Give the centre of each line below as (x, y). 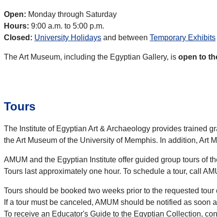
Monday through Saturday (71, 15)
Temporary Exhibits (183, 38)
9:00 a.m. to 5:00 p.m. (67, 26)
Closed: (18, 38)
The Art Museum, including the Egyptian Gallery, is (91, 57)
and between (125, 38)
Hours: (16, 26)
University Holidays (68, 38)
